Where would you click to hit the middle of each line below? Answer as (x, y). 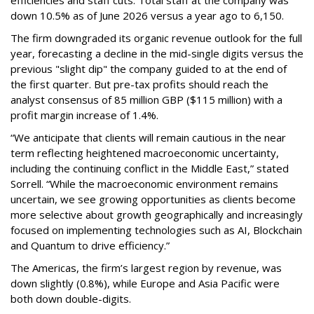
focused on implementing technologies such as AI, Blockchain (156, 230)
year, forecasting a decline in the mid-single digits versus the (157, 53)
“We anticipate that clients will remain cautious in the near (148, 137)
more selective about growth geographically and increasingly (157, 214)
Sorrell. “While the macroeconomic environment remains (144, 184)
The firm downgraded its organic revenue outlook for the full (156, 38)
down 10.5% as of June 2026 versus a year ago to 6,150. (150, 15)
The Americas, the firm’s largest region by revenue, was (146, 268)
